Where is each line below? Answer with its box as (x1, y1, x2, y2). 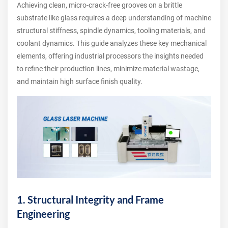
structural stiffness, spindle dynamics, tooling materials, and (17, 26, 206, 35)
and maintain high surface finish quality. (17, 77, 142, 85)
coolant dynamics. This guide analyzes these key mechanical (17, 39, 207, 47)
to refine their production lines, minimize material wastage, (17, 65, 199, 73)
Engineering (17, 208, 70, 220)
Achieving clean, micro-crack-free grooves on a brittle (17, 1, 182, 9)
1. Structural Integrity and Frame (17, 193, 164, 206)
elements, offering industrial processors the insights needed (17, 52, 204, 60)
